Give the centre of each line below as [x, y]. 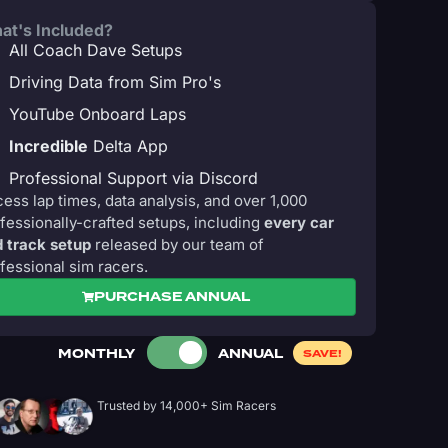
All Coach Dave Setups [95, 50]
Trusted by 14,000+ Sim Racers [187, 405]
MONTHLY [96, 353]
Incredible [48, 146]
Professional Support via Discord [133, 178]
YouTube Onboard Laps [97, 114]
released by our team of [177, 244]
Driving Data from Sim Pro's [115, 82]
